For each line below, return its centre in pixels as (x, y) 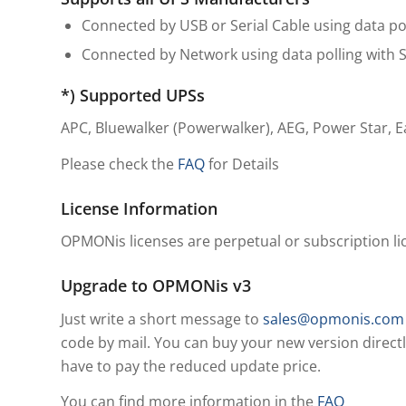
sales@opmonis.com (333, 319)
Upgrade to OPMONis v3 (156, 286)
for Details (242, 164)
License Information (139, 208)
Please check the (119, 164)
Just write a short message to (162, 319)
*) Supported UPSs (133, 95)
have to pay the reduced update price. (191, 366)
